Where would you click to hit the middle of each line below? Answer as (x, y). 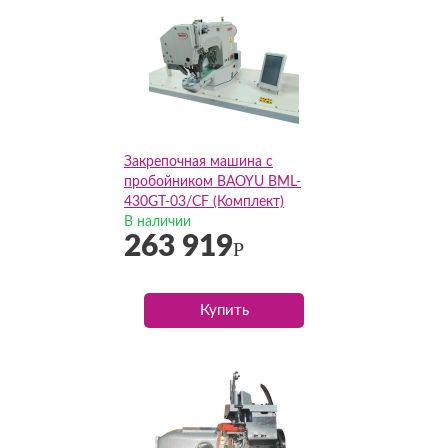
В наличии (157, 222)
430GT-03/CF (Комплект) (204, 202)
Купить (224, 310)
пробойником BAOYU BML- (212, 182)
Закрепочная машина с (198, 162)
